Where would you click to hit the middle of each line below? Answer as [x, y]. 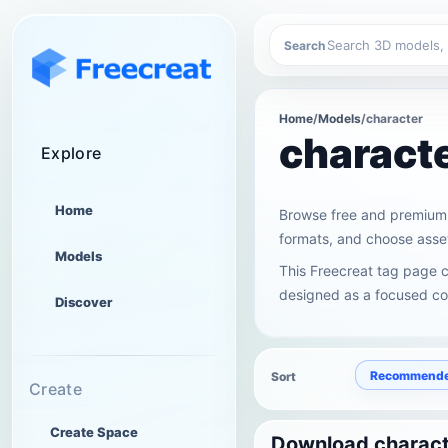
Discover [83, 302]
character [394, 118]
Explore [71, 153]
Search [304, 45]
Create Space [94, 432]
